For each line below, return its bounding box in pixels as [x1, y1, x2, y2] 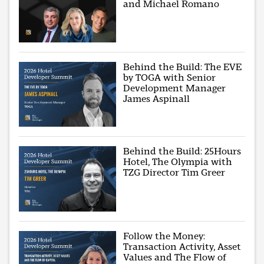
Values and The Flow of [123, 251, 227, 263]
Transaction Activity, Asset [123, 240, 242, 252]
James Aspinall [123, 93, 190, 105]
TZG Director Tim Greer [123, 167, 226, 179]
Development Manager [123, 82, 226, 94]
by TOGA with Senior [123, 72, 216, 84]
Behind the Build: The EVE [123, 61, 242, 73]
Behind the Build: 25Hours [123, 146, 242, 157]
